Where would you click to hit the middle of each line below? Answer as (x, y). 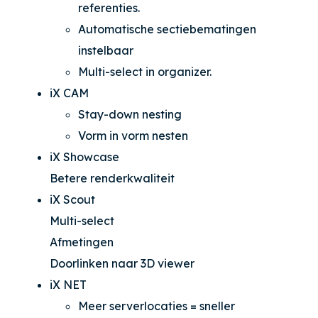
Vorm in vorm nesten (133, 135)
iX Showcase (84, 157)
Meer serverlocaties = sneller (157, 306)
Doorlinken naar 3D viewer (122, 263)
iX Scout (72, 199)
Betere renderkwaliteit (112, 178)
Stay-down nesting (130, 114)
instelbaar (106, 50)
